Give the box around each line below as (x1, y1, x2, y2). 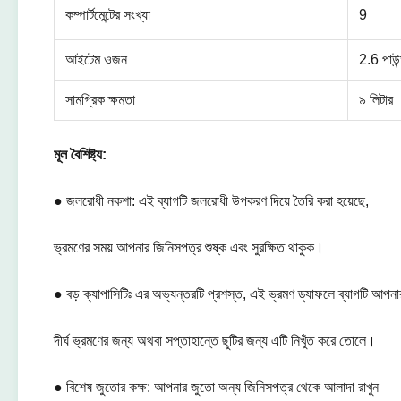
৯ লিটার (359, 92, 393, 107)
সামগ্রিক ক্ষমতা (65, 92, 135, 107)
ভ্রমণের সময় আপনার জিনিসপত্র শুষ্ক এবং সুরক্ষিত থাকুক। (54, 240, 324, 255)
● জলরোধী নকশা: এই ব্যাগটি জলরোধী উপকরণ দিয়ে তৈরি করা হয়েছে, (54, 193, 369, 209)
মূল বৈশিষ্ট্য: (54, 147, 107, 162)
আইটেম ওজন (65, 52, 127, 67)
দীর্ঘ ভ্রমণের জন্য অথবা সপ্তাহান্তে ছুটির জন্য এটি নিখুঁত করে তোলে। (54, 333, 376, 348)
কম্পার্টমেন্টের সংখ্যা (65, 7, 150, 22)
